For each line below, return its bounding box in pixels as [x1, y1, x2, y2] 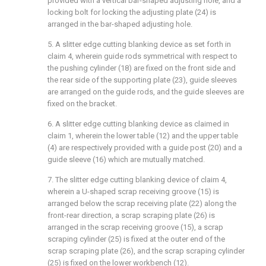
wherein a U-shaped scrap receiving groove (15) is [47, 187, 219, 196]
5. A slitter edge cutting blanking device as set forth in [47, 40, 231, 49]
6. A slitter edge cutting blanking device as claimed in [47, 119, 229, 128]
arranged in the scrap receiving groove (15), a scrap [47, 223, 223, 232]
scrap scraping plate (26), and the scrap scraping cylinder [47, 246, 245, 255]
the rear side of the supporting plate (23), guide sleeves [47, 75, 237, 84]
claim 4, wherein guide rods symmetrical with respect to [47, 52, 237, 61]
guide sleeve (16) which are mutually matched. [47, 155, 205, 164]
